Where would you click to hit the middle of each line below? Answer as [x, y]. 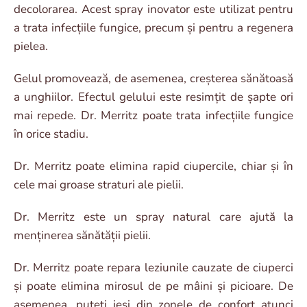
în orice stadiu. [51, 134]
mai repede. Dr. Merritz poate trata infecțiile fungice [153, 115]
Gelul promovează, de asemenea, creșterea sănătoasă [153, 78]
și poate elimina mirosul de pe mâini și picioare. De [153, 286]
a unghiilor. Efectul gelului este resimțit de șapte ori [153, 97]
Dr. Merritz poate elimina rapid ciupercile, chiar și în [153, 166]
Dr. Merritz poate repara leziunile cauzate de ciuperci [153, 267]
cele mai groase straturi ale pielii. [99, 184]
